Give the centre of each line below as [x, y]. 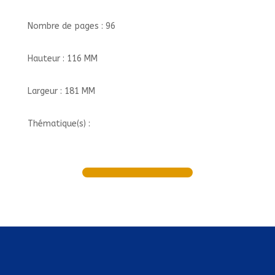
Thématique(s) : [59, 124]
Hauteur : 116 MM [62, 59]
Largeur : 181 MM [61, 91]
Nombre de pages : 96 [71, 26]
